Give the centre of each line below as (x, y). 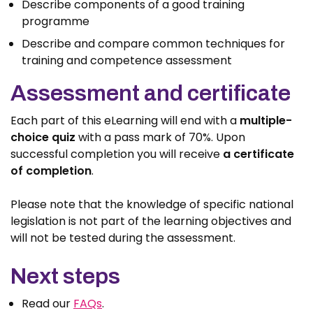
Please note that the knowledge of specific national (152, 204)
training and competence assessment (127, 60)
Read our (48, 303)
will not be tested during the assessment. (124, 238)
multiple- (266, 120)
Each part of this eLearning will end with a (125, 120)
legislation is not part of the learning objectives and (151, 221)
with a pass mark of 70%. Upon (160, 137)
